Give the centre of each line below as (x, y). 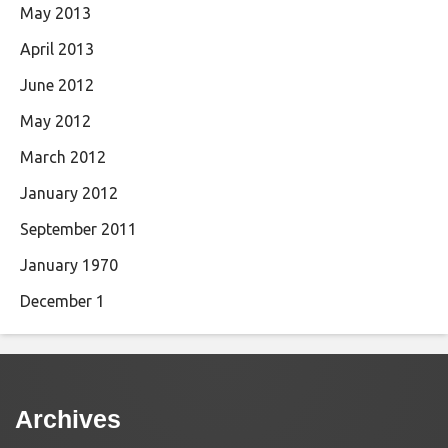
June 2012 (57, 85)
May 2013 (55, 13)
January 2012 (69, 193)
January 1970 (69, 265)
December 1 (62, 301)
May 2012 (55, 121)
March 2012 (63, 157)
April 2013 (57, 49)
